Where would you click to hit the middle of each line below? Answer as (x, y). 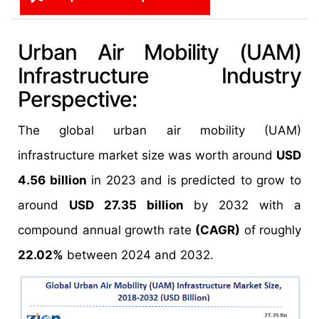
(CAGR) (218, 230)
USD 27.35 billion (126, 205)
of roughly (271, 230)
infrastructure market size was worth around (147, 155)
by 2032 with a (242, 205)
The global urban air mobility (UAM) (159, 130)
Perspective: (77, 99)
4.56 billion (52, 180)
